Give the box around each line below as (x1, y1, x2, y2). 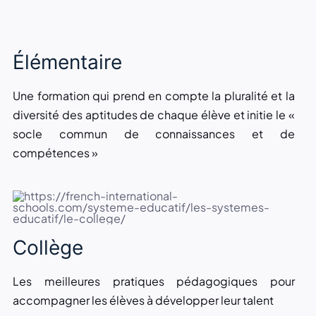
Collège (12, 235, 83, 260)
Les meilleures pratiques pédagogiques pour (12, 273, 296, 288)
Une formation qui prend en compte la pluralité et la (12, 87, 296, 103)
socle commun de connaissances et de (12, 126, 296, 141)
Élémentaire (12, 49, 122, 74)
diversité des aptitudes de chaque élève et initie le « (12, 107, 296, 122)
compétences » (12, 145, 98, 160)
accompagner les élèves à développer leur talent (12, 292, 274, 308)
